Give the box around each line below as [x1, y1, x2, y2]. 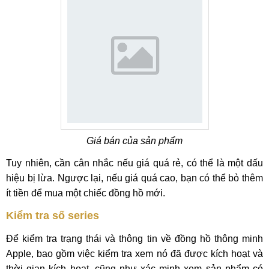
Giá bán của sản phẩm [86, 136, 183, 146]
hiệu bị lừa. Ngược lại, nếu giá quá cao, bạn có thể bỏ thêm [6, 173, 263, 183]
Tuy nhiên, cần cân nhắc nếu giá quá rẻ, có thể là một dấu [6, 158, 263, 168]
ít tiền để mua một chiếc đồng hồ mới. [6, 188, 165, 198]
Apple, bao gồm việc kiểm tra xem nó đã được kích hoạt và [6, 249, 263, 259]
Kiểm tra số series [6, 210, 99, 222]
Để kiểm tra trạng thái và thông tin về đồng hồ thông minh [6, 234, 263, 244]
